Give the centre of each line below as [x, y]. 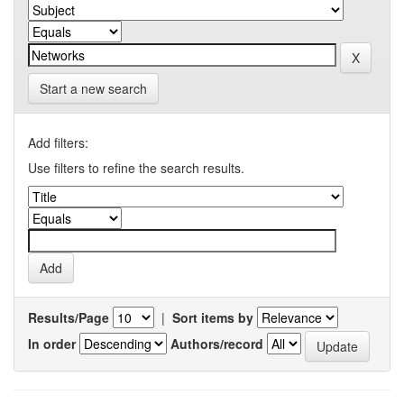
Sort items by [213, 317]
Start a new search [93, 88]
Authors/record [217, 344]
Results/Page [69, 317]
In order [52, 344]
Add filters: [58, 142]
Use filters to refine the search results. [136, 167]
